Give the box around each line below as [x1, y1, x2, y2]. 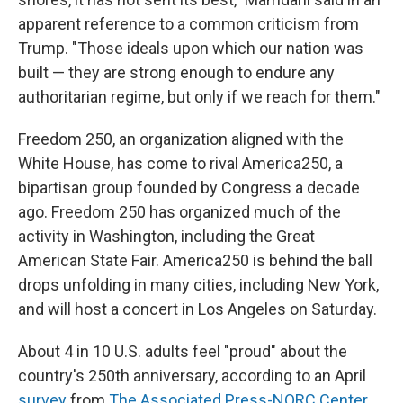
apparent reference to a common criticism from [18, 14, 359, 33]
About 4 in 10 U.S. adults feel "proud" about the [18, 342, 347, 361]
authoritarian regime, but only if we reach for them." [18, 87, 381, 106]
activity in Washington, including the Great [18, 227, 315, 246]
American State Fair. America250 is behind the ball [18, 251, 372, 270]
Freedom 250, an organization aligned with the [18, 130, 344, 148]
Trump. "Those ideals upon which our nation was [18, 39, 363, 58]
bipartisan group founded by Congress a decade [18, 178, 360, 197]
